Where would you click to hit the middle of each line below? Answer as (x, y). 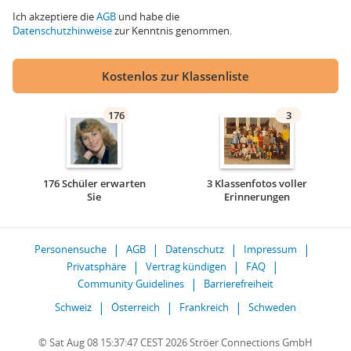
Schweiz (73, 307)
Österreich (136, 307)
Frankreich (204, 307)
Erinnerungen (257, 197)
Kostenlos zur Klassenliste (175, 76)
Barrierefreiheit (239, 284)
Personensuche (71, 249)
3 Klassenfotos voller (257, 183)
